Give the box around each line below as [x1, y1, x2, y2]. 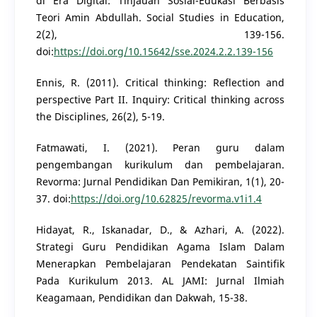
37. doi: [35, 192, 71, 206]
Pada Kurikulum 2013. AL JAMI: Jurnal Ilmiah [35, 274, 285, 288]
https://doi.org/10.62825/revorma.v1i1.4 [70, 192, 262, 206]
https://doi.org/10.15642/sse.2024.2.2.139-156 [53, 45, 273, 59]
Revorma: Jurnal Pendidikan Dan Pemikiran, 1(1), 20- [35, 175, 285, 189]
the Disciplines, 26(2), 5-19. [35, 110, 165, 124]
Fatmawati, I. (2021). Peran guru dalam [35, 141, 285, 155]
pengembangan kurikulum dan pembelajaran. [35, 158, 285, 172]
